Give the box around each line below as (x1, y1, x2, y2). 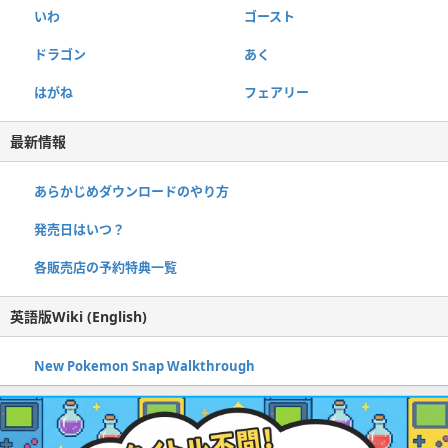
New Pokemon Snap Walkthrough (34, 357, 255, 376)
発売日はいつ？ (34, 220, 125, 239)
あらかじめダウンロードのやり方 (34, 182, 229, 201)
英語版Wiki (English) (10, 307, 147, 327)
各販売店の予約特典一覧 (34, 258, 177, 277)
